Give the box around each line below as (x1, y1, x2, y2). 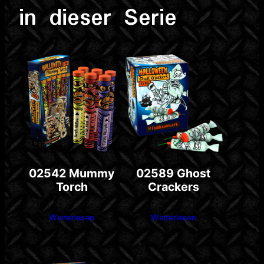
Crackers (148, 180, 200, 194)
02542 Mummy (29, 166, 115, 181)
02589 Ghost (136, 166, 212, 181)
